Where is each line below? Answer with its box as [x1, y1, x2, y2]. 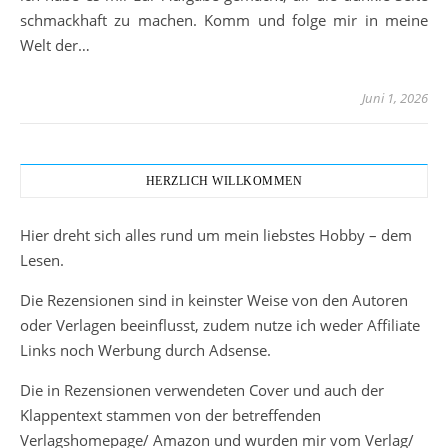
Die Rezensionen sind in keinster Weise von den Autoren [20, 290, 408, 311]
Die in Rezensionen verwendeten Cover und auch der [20, 380, 384, 401]
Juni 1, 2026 [362, 89, 428, 108]
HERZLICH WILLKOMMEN [145, 174, 303, 189]
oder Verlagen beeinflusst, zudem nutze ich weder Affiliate [20, 315, 420, 336]
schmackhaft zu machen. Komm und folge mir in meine [20, 10, 428, 31]
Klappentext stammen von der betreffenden [20, 405, 321, 426]
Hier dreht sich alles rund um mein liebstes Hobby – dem [20, 225, 412, 246]
